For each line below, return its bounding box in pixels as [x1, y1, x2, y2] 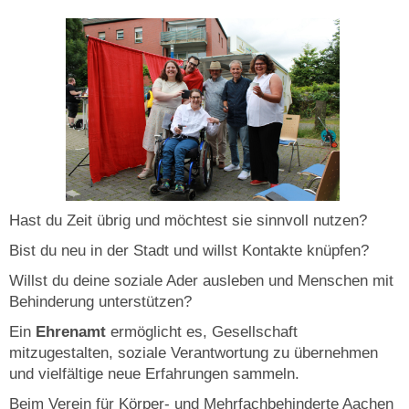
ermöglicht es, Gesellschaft [110, 322, 298, 341]
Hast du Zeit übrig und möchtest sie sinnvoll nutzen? [9, 211, 372, 229]
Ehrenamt [36, 322, 110, 341]
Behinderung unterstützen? [9, 292, 196, 310]
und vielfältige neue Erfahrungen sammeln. [9, 364, 304, 383]
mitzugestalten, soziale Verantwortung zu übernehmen [9, 343, 378, 362]
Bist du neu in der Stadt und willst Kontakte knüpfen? [9, 241, 373, 259]
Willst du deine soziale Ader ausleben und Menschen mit [9, 271, 393, 289]
